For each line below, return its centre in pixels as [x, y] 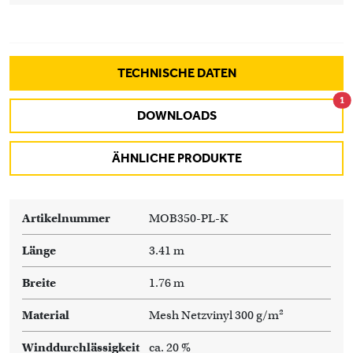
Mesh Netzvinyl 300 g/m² [216, 316]
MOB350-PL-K [188, 219]
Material [46, 316]
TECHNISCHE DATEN [176, 73]
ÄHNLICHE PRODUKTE [176, 158]
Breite [39, 283]
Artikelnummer [66, 219]
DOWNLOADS [176, 116]
